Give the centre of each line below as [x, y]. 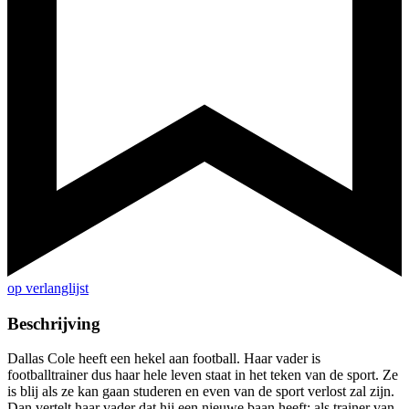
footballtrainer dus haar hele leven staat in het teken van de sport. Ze [203, 375]
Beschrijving [54, 323]
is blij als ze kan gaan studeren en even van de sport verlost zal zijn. [201, 392]
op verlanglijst [48, 288]
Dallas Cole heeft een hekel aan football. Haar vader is [164, 359]
